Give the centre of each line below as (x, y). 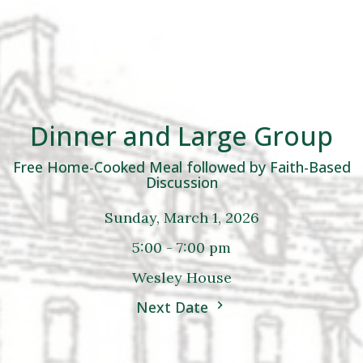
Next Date (174, 307)
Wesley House (181, 278)
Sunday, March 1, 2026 (181, 218)
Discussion (181, 183)
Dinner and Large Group (181, 136)
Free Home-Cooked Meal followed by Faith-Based (181, 167)
